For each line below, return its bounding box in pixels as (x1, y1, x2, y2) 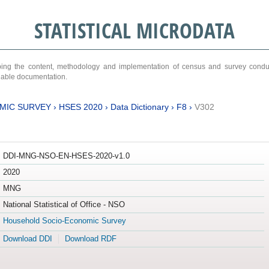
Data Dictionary (110, 101, 169, 112)
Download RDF (64, 234, 116, 244)
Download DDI (2, 234, 52, 244)
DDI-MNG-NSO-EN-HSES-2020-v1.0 (2, 151, 130, 161)
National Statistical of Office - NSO (2, 200, 125, 210)
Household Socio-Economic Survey (2, 216, 126, 226)
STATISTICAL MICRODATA (34, 16, 235, 44)
